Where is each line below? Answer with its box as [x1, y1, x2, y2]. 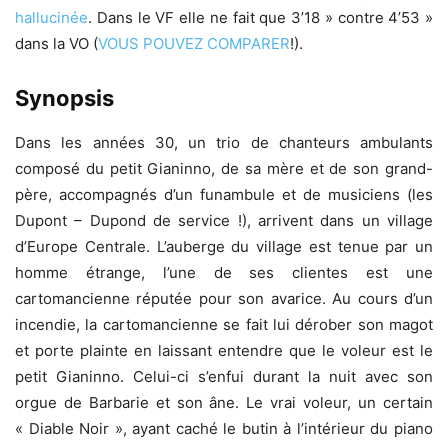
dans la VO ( [15, 33, 98, 53]
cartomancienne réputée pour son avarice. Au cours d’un [15, 288, 433, 308]
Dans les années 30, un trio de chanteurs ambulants [15, 132, 433, 152]
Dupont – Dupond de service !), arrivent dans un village [15, 210, 433, 230]
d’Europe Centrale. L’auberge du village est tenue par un [15, 236, 433, 256]
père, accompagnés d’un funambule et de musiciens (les [15, 184, 433, 204]
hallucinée [15, 7, 88, 27]
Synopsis [15, 84, 114, 111]
